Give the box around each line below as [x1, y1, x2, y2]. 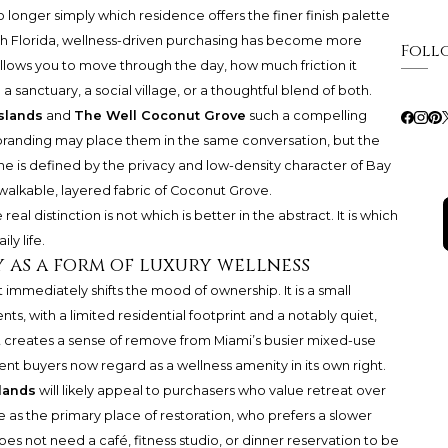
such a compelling [245, 107, 367, 123]
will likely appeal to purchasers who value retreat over [35, 382, 386, 398]
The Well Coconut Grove [73, 107, 246, 123]
